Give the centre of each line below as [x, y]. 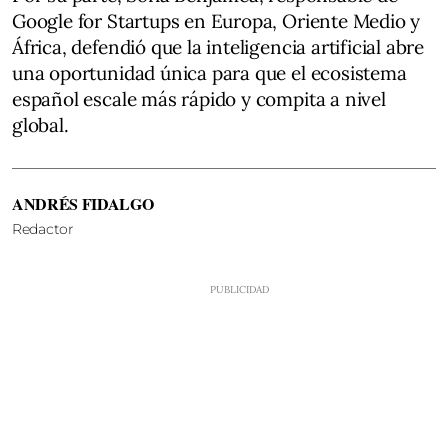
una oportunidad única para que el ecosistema [209, 73]
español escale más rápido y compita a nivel [199, 99]
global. [40, 125]
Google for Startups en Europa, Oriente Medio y [216, 21]
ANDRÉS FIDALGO [83, 203]
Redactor [43, 229]
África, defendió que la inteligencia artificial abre [218, 47]
